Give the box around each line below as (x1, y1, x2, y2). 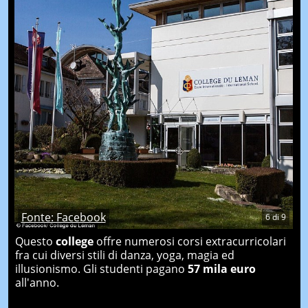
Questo (14, 233, 56, 249)
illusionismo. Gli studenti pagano (14, 261, 188, 276)
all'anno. (14, 274, 59, 290)
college (55, 233, 93, 249)
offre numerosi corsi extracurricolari (93, 233, 286, 249)
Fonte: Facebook (21, 209, 106, 225)
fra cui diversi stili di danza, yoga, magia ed (14, 247, 234, 263)
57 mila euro (187, 261, 256, 276)
